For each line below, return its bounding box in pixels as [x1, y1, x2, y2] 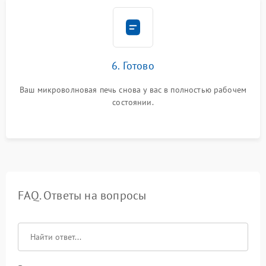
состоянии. [112, 97, 154, 107]
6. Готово [112, 59, 154, 72]
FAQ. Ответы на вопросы [18, 188, 147, 203]
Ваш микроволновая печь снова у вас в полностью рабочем [19, 84, 247, 95]
